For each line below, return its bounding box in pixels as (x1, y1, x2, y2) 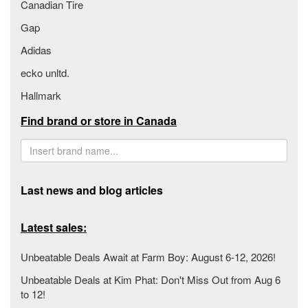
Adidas (21, 42, 52, 57)
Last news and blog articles (21, 181, 163, 198)
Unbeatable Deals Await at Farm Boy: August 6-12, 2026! (21, 249, 276, 264)
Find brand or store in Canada (21, 112, 177, 129)
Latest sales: (21, 219, 87, 235)
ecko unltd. (21, 65, 69, 80)
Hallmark (21, 87, 61, 102)
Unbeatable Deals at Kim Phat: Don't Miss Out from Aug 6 (21, 272, 280, 287)
